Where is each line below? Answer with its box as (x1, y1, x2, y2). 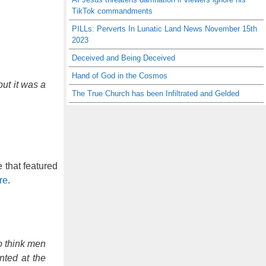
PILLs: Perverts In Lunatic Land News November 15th (72, 24, 257, 33)
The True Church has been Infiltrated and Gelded (72, 89, 239, 98)
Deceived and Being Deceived (72, 53, 175, 62)
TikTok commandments (72, 7, 153, 15)
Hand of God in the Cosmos (72, 71, 167, 80)
